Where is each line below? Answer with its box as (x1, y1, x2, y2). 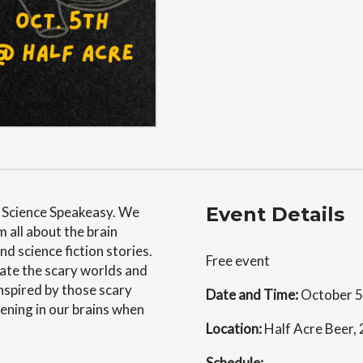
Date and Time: (206, 286, 301, 303)
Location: (206, 320, 264, 337)
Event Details (206, 203, 344, 226)
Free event (206, 252, 270, 269)
